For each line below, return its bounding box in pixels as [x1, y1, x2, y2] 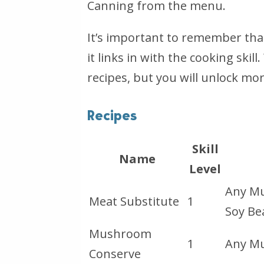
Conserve [89, 245, 141, 262]
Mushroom [89, 225, 151, 242]
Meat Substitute [89, 193, 179, 209]
